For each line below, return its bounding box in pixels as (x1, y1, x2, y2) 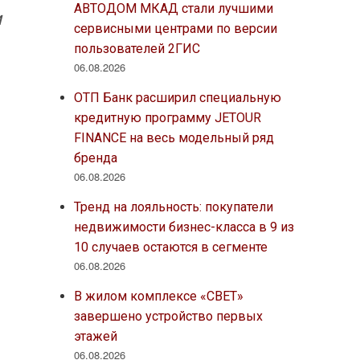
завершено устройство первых (73, 308, 263, 324)
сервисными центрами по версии (73, 20, 277, 36)
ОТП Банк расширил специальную (73, 89, 281, 105)
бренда (73, 149, 117, 166)
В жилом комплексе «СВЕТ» (73, 288, 243, 304)
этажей (73, 328, 117, 344)
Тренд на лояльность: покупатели (73, 198, 273, 215)
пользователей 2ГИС (73, 40, 200, 56)
